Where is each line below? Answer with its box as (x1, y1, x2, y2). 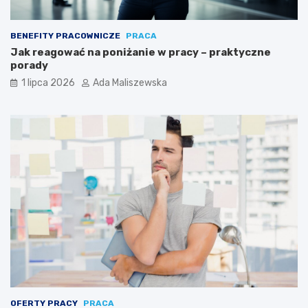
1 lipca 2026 (21, 76, 75, 89)
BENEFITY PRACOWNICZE (10, 30, 120, 41)
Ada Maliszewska (93, 76, 167, 89)
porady (10, 58, 48, 71)
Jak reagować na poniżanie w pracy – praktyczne (10, 45, 271, 58)
